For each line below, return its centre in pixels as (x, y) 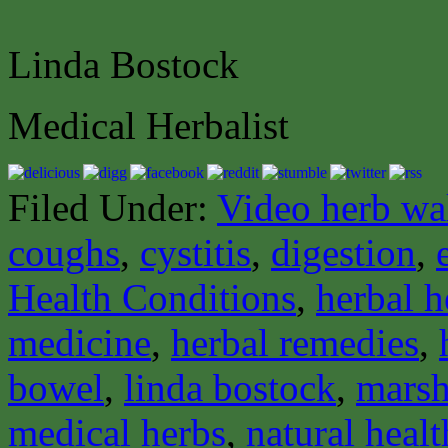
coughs (64, 252)
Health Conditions (152, 297)
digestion (343, 252)
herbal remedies (295, 342)
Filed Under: (112, 207)
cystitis (195, 252)
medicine (79, 342)
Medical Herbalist (148, 125)
